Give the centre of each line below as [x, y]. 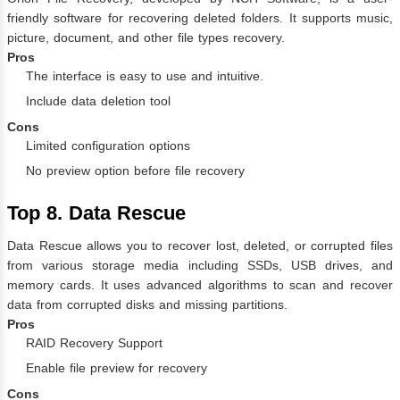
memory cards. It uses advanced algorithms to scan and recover [200, 285]
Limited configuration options [108, 145]
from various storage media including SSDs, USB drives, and [200, 266]
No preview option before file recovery [135, 170]
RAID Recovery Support [94, 343]
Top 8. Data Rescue [96, 212]
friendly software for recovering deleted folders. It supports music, [200, 17]
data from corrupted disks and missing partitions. [147, 305]
